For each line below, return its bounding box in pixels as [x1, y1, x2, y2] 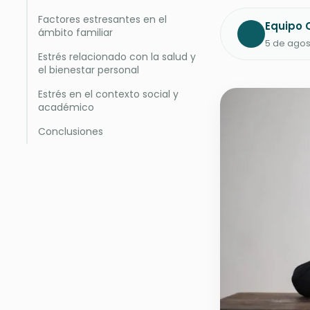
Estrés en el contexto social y [38, 87, 179, 101]
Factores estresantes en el [38, 12, 167, 26]
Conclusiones [38, 125, 103, 138]
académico [38, 100, 94, 114]
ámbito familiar [38, 26, 113, 39]
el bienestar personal [38, 63, 139, 77]
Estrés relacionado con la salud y [38, 50, 196, 64]
